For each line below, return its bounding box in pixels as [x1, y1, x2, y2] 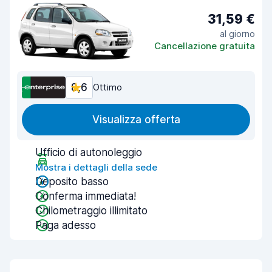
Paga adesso [35, 219, 96, 231]
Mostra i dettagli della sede [35, 161, 157, 173]
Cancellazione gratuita [154, 39, 255, 52]
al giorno [220, 27, 255, 39]
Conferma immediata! [35, 190, 136, 202]
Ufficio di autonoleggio [35, 146, 142, 158]
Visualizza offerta [92, 114, 180, 126]
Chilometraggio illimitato [35, 205, 148, 217]
